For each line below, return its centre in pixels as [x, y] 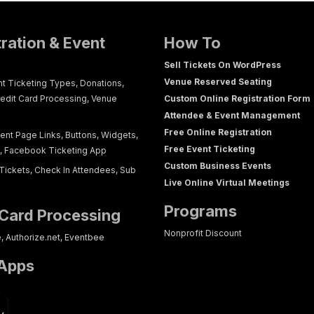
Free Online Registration [218, 132]
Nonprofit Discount [203, 233]
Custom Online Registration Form [237, 98]
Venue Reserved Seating [218, 82]
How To [192, 43]
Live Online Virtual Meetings [227, 183]
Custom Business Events [218, 166]
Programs [200, 211]
